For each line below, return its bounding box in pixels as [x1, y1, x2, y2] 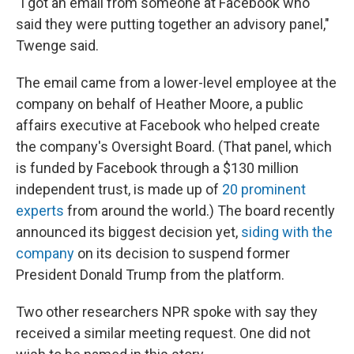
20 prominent [222, 181, 306, 198]
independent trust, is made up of [16, 181, 222, 198]
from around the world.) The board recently [64, 202, 335, 220]
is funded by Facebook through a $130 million [16, 160, 299, 177]
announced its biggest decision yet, [16, 224, 241, 241]
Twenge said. [16, 37, 99, 55]
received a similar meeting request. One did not [16, 325, 311, 342]
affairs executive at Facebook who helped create [16, 117, 320, 134]
